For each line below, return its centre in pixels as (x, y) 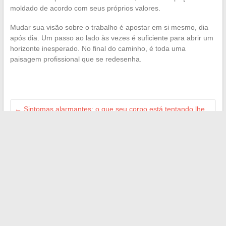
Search (121, 178)
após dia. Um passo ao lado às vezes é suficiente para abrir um (111, 38)
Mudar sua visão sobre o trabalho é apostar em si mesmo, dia (109, 27)
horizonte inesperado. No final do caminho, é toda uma (98, 49)
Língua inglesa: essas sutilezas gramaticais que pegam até (109, 139)
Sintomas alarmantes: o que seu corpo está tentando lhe (113, 109)
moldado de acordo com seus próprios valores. (85, 8)
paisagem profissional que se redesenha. (76, 59)
